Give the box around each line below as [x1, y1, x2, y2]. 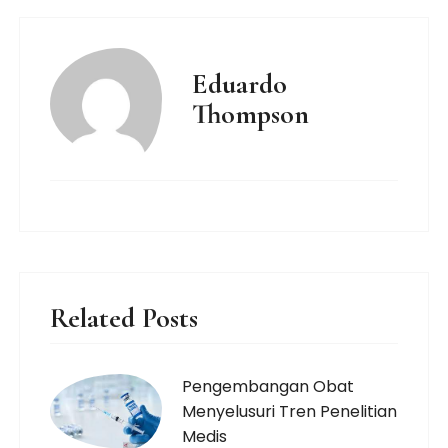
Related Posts [50, 301, 199, 335]
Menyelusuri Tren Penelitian [182, 400, 398, 423]
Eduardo [192, 67, 288, 101]
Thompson [192, 97, 310, 131]
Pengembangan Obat [182, 375, 355, 398]
